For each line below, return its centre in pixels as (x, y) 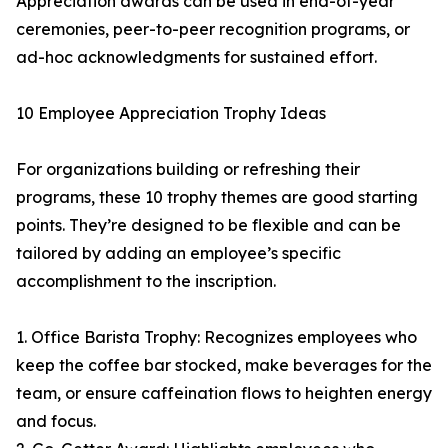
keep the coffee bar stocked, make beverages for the (224, 365)
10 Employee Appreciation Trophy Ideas (171, 113)
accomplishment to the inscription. (146, 281)
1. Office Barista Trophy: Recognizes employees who (216, 337)
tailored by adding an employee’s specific (178, 253)
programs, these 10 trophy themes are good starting (217, 197)
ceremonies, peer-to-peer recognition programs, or (213, 29)
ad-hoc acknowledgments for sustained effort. (196, 57)
